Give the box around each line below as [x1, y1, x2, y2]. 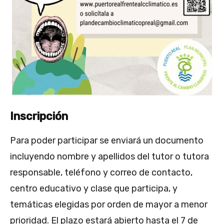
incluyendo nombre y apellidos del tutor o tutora [10, 151, 209, 162]
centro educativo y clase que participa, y [10, 183, 177, 194]
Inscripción [10, 109, 68, 123]
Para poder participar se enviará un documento [10, 135, 203, 146]
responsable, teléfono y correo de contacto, [10, 167, 192, 178]
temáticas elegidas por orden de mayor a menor [10, 199, 207, 210]
